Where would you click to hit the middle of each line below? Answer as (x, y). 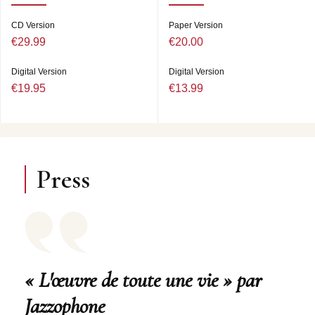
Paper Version (196, 26)
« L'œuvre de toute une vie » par (143, 281)
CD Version (33, 26)
